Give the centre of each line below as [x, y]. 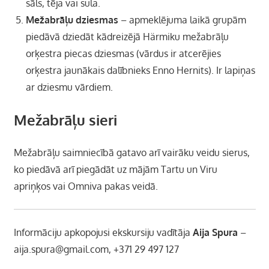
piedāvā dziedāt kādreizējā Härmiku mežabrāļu [127, 37]
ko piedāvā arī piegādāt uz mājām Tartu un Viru [115, 170]
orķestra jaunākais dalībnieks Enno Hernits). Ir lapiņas [140, 71]
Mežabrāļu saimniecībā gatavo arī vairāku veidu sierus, [131, 153]
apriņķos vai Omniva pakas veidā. [86, 186]
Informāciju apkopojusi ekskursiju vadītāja [103, 233]
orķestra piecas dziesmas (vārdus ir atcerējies [123, 54]
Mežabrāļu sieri [65, 120]
